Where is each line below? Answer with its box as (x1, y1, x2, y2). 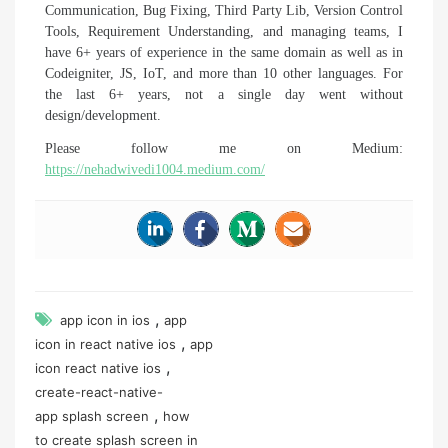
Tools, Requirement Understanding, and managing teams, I (45, 23, 403, 39)
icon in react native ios (35, 335, 176, 352)
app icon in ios (60, 311, 150, 328)
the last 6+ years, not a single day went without (45, 86, 403, 102)
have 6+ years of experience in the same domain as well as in (45, 44, 403, 60)
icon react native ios (35, 359, 161, 376)
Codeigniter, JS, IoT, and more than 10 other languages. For (45, 65, 403, 81)
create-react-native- (35, 383, 163, 400)
